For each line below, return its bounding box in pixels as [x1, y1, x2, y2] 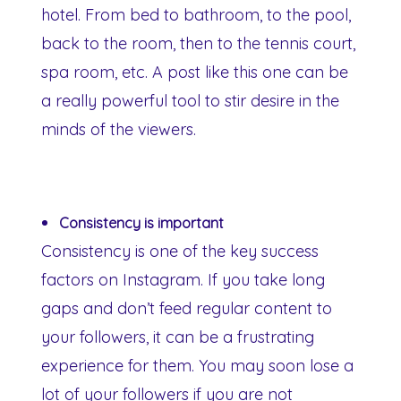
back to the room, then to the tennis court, [41, 32, 355, 54]
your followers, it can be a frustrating [41, 326, 314, 347]
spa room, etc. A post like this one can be [41, 61, 348, 82]
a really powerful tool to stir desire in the [41, 90, 339, 111]
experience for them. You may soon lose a [41, 354, 354, 376]
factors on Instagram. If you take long [41, 269, 325, 290]
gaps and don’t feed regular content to [41, 297, 332, 319]
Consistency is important [59, 213, 224, 232]
